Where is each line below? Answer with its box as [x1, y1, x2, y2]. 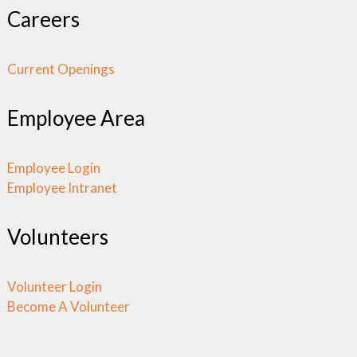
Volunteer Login [7, 278, 103, 296]
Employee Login [7, 159, 101, 177]
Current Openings [7, 61, 116, 78]
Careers [7, 6, 80, 33]
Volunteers [7, 224, 109, 250]
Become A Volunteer [7, 298, 131, 316]
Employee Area [7, 105, 146, 131]
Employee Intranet [7, 179, 118, 197]
